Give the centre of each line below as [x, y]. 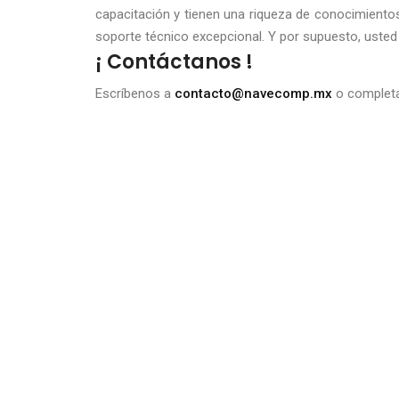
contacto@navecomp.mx [253, 94]
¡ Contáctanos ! [174, 62]
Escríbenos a [135, 94]
